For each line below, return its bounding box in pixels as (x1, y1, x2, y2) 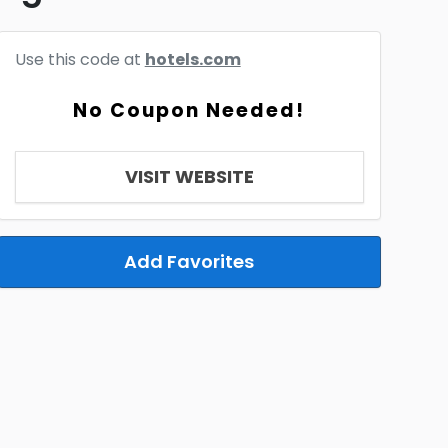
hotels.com (144, 48, 241, 71)
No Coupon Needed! (73, 97, 306, 124)
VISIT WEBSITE (124, 164, 254, 189)
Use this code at (14, 48, 145, 71)
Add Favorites (124, 249, 255, 274)
